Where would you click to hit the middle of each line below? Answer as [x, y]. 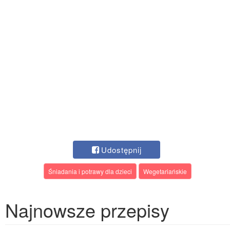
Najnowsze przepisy [87, 210]
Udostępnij [121, 150]
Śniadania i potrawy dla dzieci [90, 171]
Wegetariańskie [165, 171]
